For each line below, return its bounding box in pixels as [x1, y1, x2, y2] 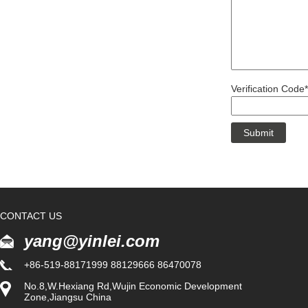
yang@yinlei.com [24, 232, 159, 251]
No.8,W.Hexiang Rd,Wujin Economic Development [24, 280, 242, 292]
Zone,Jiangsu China [24, 291, 111, 303]
